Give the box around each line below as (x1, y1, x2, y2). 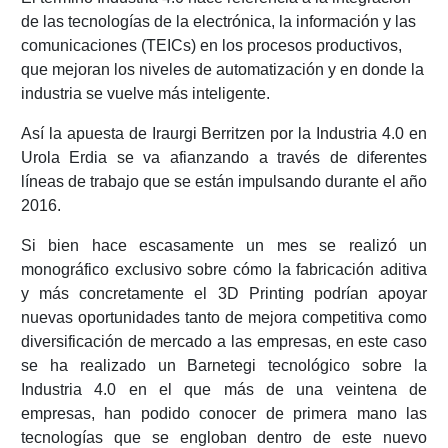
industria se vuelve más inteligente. (20, 85, 270, 103)
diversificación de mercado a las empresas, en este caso (20, 333, 428, 351)
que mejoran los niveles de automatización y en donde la (20, 61, 424, 79)
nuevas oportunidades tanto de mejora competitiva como (20, 309, 428, 327)
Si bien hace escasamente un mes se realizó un (20, 237, 428, 255)
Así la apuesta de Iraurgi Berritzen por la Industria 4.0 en (20, 125, 428, 143)
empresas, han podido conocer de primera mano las (20, 405, 428, 423)
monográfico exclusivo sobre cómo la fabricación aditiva (20, 261, 428, 279)
